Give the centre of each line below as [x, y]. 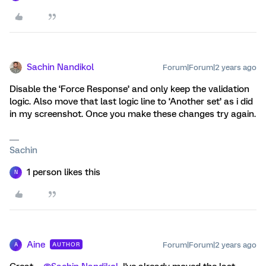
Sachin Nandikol [60, 67]
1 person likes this [64, 172]
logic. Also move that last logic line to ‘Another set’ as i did [131, 101]
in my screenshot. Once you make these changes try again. [133, 114]
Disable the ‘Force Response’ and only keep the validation [129, 89]
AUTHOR [66, 244]
